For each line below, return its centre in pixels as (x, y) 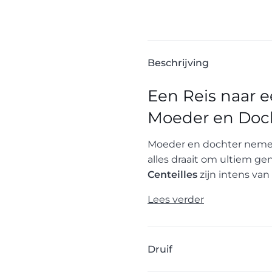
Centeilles (172, 175)
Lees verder (176, 199)
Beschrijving (178, 63)
